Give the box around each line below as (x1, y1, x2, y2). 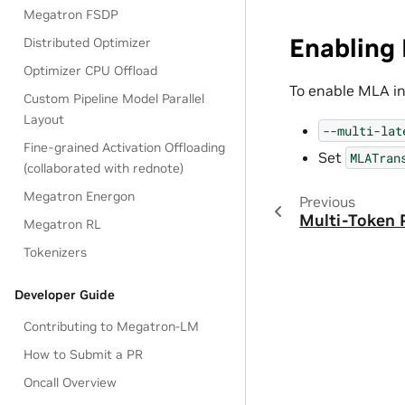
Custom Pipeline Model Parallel (24, 90, 205, 107)
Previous (298, 192, 355, 211)
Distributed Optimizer (24, 34, 152, 51)
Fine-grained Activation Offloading (24, 139, 226, 155)
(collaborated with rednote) (24, 160, 184, 176)
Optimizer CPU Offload (24, 62, 158, 79)
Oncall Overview (24, 374, 118, 391)
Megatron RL (24, 216, 102, 232)
